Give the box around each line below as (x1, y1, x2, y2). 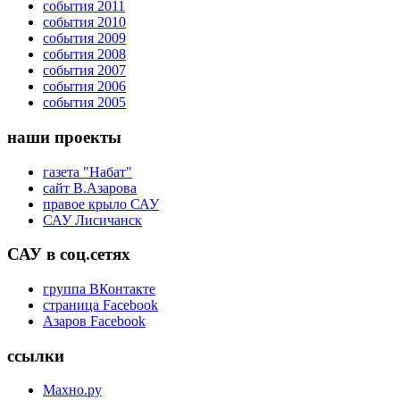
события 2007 (43, 62, 126, 79)
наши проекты (7, 127, 121, 146)
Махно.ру (43, 382, 102, 398)
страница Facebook (43, 297, 158, 312)
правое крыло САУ (43, 196, 159, 212)
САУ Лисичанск (43, 212, 142, 228)
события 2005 (43, 95, 126, 111)
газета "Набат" (43, 163, 132, 179)
